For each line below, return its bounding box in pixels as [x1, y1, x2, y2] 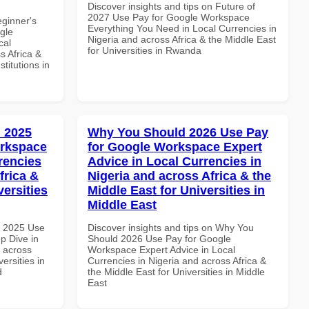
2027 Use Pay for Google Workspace [88, 11, 250, 23]
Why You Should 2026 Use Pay [88, 125, 268, 139]
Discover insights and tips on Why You [88, 221, 254, 233]
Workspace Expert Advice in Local [88, 243, 235, 255]
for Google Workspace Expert [88, 139, 262, 154]
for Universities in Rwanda [88, 44, 201, 56]
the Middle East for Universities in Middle [88, 266, 265, 277]
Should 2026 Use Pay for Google [88, 232, 231, 244]
